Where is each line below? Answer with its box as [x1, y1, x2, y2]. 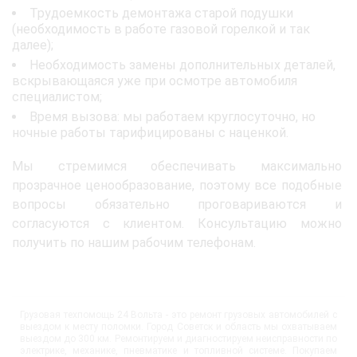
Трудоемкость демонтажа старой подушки [29, 6, 293, 22]
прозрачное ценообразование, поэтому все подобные [12, 178, 342, 194]
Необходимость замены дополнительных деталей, [29, 57, 335, 73]
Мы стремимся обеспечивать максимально [12, 159, 342, 175]
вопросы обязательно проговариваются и [12, 197, 342, 213]
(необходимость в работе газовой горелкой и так [12, 22, 310, 37]
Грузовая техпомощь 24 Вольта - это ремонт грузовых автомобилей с [20, 309, 337, 321]
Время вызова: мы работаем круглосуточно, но [29, 109, 316, 125]
